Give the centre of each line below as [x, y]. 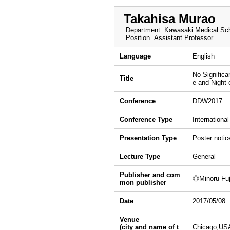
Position [137, 38]
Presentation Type [148, 138]
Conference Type [146, 119]
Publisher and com [150, 175]
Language [135, 56]
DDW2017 [207, 101]
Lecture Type [140, 156]
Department [142, 30]
